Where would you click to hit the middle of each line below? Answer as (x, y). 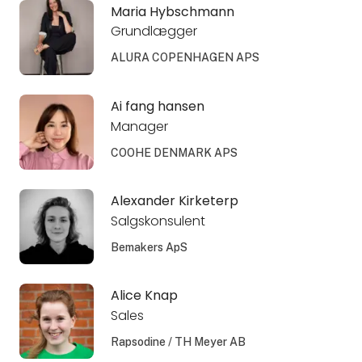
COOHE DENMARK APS (174, 152)
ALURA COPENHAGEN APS (185, 58)
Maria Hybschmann (172, 11)
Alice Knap (144, 295)
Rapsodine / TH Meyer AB (178, 341)
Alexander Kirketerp (174, 200)
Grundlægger (154, 32)
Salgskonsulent (158, 221)
